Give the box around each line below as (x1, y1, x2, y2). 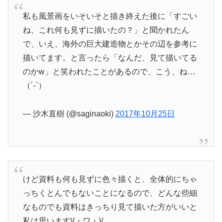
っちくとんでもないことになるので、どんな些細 (22, 188, 197, 197)
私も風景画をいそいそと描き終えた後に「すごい (22, 11, 197, 20)
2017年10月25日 (115, 109, 175, 118)
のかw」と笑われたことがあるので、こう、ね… (22, 67, 195, 76)
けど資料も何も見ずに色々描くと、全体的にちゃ (22, 174, 197, 183)
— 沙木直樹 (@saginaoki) (22, 109, 115, 118)
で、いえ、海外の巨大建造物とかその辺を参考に (22, 39, 197, 48)
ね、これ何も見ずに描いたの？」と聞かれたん (22, 25, 189, 34)
